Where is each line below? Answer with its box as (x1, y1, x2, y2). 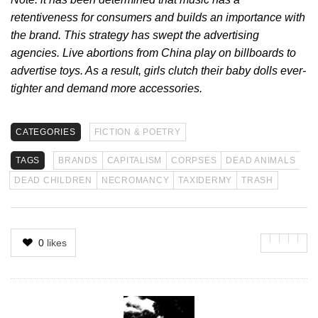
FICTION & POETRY (94, 126, 181, 137)
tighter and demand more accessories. (11, 82, 202, 94)
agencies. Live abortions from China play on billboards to (11, 46, 296, 59)
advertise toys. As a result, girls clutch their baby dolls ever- (11, 64, 306, 77)
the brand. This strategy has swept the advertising (11, 28, 259, 41)
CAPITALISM (106, 155, 162, 165)
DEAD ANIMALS (226, 155, 296, 165)
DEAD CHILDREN (14, 175, 92, 185)
